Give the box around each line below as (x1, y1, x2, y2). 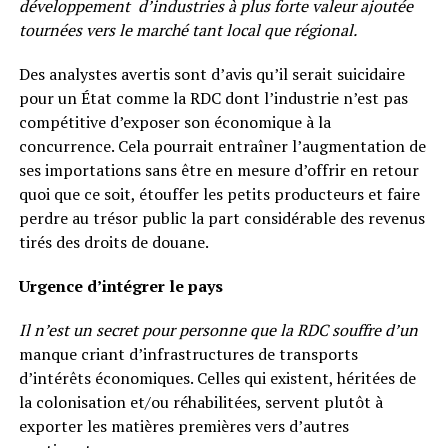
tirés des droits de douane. (18, 231, 209, 253)
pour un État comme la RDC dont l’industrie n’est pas (18, 87, 408, 109)
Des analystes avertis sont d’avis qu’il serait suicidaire (18, 63, 405, 85)
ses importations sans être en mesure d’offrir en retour (18, 159, 419, 181)
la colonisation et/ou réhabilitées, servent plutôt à (18, 391, 383, 413)
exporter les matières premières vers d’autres (18, 415, 349, 437)
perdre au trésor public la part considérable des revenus (18, 207, 425, 229)
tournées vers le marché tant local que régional (18, 19, 353, 41)
